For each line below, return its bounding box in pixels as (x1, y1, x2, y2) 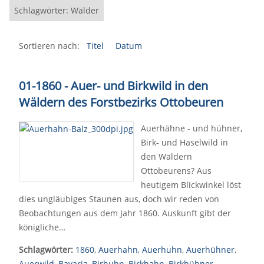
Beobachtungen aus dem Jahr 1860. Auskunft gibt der (19, 207, 231, 219)
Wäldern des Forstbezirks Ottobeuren (19, 94, 223, 110)
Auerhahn (98, 244, 138, 255)
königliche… (19, 222, 65, 233)
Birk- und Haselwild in (141, 137, 228, 148)
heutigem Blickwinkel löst (141, 179, 241, 190)
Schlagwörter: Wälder (14, 5, 99, 16)
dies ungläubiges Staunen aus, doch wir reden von (19, 193, 219, 204)
